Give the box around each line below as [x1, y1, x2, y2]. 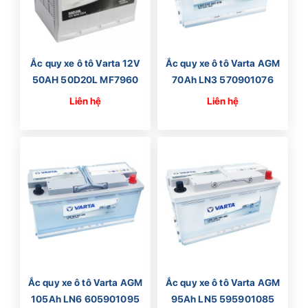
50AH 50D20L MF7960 [32, 74, 139, 85]
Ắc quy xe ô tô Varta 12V [30, 58, 140, 69]
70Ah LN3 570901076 [172, 74, 274, 85]
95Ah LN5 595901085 [170, 294, 275, 305]
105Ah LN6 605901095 [31, 294, 140, 305]
